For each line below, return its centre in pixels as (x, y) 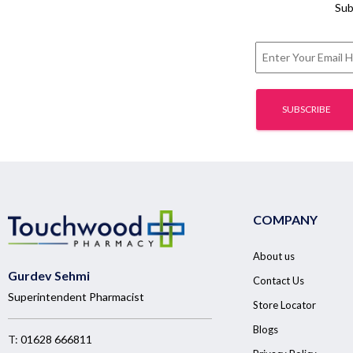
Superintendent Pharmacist (76, 296)
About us (274, 256)
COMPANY (285, 220)
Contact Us (279, 281)
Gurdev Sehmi (49, 275)
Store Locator (284, 305)
